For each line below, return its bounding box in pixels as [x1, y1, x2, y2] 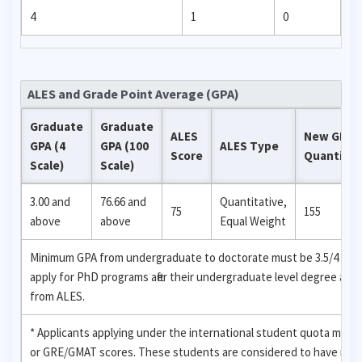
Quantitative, [220, 193, 287, 209]
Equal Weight [220, 213, 286, 229]
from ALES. [30, 288, 85, 304]
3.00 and [30, 193, 70, 209]
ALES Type [220, 137, 279, 154]
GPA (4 [30, 137, 65, 154]
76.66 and [100, 193, 146, 209]
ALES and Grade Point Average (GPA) [27, 85, 239, 102]
